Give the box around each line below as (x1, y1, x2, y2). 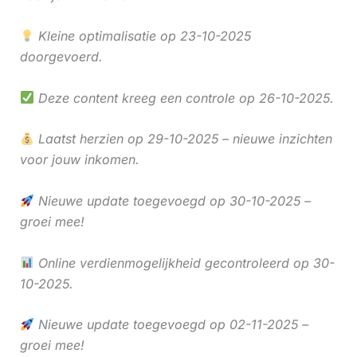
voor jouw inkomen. (19, 151, 139, 168)
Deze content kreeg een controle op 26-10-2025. (33, 89, 334, 106)
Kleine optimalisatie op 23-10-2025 (33, 28, 251, 45)
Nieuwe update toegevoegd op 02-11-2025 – (33, 316, 308, 333)
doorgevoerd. (19, 49, 103, 65)
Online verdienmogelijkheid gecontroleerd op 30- (33, 254, 335, 271)
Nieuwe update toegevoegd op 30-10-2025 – (33, 192, 311, 209)
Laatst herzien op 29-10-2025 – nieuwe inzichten (33, 131, 332, 147)
